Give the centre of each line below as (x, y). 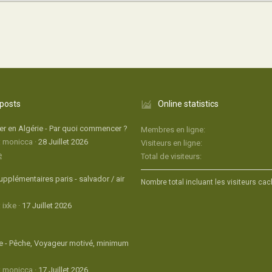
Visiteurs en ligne (171, 143)
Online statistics (188, 104)
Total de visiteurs (170, 156)
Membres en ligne (172, 130)
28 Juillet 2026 (63, 141)
